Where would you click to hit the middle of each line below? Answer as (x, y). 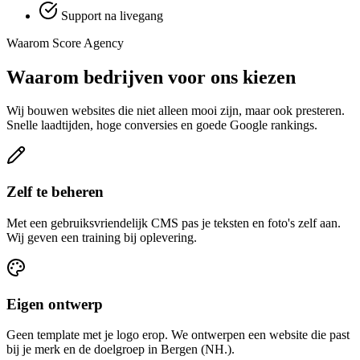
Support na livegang (112, 15)
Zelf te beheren (55, 192)
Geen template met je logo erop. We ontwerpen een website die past (178, 335)
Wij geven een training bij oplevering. (102, 237)
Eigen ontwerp (55, 304)
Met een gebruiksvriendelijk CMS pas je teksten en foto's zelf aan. (174, 223)
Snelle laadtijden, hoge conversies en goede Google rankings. (162, 125)
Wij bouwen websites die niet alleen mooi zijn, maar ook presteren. (176, 111)
